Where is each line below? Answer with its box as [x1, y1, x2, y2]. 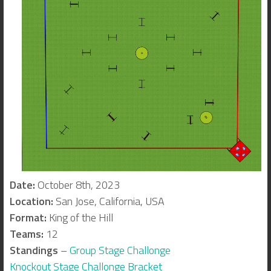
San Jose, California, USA [53, 193, 165, 210]
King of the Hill [47, 209, 113, 226]
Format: [10, 209, 47, 226]
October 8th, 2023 [35, 177, 120, 194]
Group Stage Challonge [70, 242, 171, 259]
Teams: [10, 226, 44, 243]
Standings [10, 242, 58, 259]
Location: [10, 193, 53, 210]
